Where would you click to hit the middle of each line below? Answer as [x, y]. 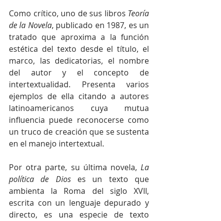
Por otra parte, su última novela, [75, 167]
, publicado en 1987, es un [100, 25]
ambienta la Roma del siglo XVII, [79, 191]
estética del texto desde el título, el [79, 49]
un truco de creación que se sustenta [79, 131]
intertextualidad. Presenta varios [79, 84]
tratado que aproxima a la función [79, 37]
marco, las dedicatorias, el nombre [79, 60]
